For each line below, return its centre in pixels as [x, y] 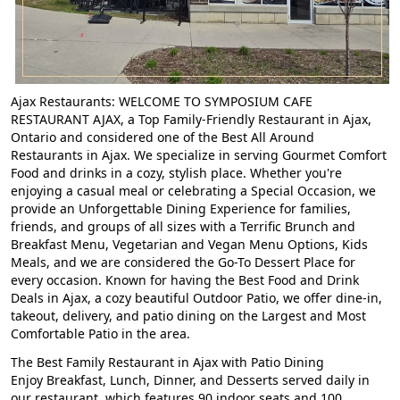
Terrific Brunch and [298, 226]
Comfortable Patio [64, 333]
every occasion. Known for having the [125, 279]
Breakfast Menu [58, 244]
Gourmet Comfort [334, 154]
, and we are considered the [132, 262]
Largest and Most [314, 315]
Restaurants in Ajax [69, 154]
